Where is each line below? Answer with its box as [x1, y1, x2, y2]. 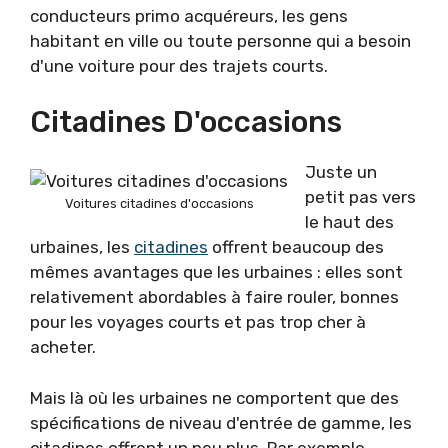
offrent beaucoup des [208, 237, 384, 258]
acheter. [30, 337, 96, 358]
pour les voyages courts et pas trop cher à [30, 312, 366, 333]
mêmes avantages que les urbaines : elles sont [30, 262, 403, 283]
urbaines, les [30, 237, 134, 258]
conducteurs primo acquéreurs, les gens [30, 5, 348, 26]
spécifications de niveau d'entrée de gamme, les [30, 412, 412, 433]
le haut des [305, 212, 394, 233]
